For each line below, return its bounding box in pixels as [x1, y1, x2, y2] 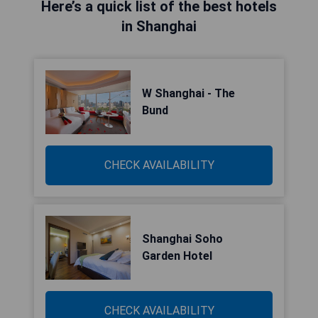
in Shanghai [121, 18, 197, 35]
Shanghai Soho [142, 232, 223, 246]
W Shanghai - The [142, 87, 235, 100]
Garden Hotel [142, 249, 212, 263]
